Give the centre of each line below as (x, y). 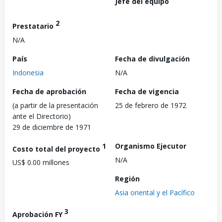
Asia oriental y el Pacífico (155, 192)
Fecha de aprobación (49, 91)
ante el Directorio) (42, 116)
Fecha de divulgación (152, 58)
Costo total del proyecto (57, 149)
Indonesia (28, 72)
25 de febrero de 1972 (151, 105)
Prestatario (34, 26)
